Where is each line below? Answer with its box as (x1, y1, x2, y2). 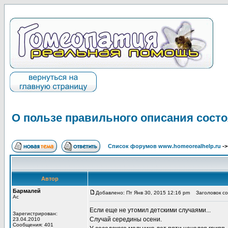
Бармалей (13, 188, 41, 194)
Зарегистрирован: (13, 211, 58, 216)
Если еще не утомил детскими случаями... (90, 207, 211, 214)
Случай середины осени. (90, 216, 162, 223)
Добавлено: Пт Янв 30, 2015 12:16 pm (96, 190, 190, 195)
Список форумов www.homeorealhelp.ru (108, 143, 221, 149)
